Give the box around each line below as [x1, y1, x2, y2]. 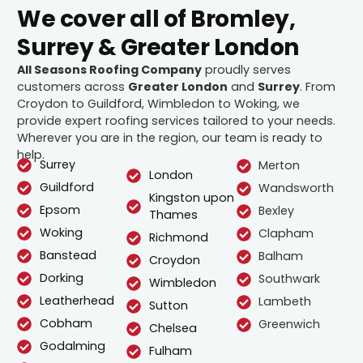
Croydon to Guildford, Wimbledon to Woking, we [17, 96, 301, 113]
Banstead [39, 247, 96, 264]
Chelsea [148, 320, 197, 337]
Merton [258, 157, 301, 174]
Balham [258, 248, 304, 265]
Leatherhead [39, 293, 114, 310]
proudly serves [202, 62, 292, 79]
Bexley [258, 203, 295, 220]
